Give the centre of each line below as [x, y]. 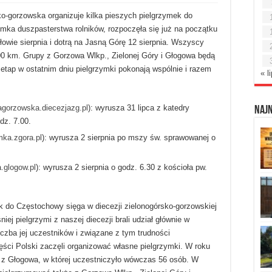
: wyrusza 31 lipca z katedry [140, 107]
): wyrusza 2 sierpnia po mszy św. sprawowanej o [129, 137]
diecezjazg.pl [65, 107]
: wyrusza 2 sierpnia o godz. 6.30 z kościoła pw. [123, 167]
